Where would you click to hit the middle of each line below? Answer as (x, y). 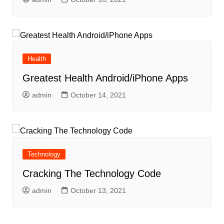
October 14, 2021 (98, 95)
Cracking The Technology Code (91, 174)
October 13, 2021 (98, 191)
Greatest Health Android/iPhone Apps (105, 78)
